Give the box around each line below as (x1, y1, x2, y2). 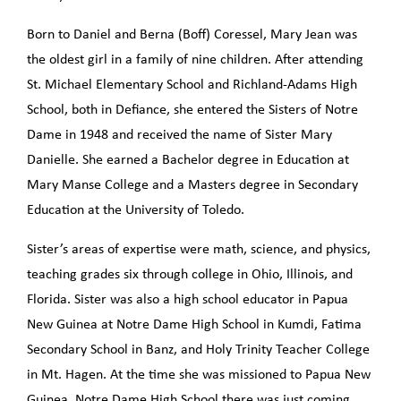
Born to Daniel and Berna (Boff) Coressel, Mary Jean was (27, 28, 357, 43)
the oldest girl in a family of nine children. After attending (27, 53, 363, 68)
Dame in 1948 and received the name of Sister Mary (27, 128, 332, 143)
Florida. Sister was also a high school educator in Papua (27, 293, 348, 308)
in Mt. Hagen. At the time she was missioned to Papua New (27, 368, 371, 383)
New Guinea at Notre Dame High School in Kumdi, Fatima (27, 318, 362, 333)
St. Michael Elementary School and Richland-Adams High (27, 78, 357, 93)
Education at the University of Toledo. (27, 203, 244, 218)
